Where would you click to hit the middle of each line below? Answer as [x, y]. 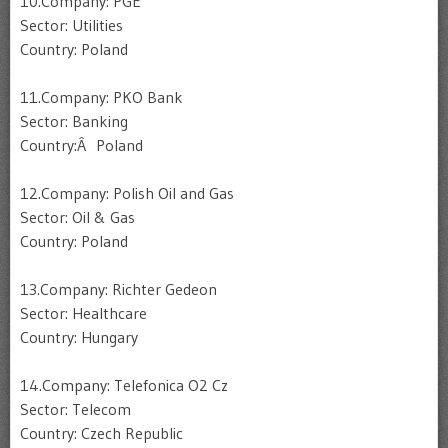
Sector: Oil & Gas [77, 217]
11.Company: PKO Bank [101, 97]
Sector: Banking [74, 121]
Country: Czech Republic [101, 433]
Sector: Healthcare [83, 313]
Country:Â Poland [81, 145]
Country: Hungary [79, 337]
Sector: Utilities [71, 25]
